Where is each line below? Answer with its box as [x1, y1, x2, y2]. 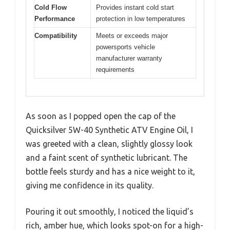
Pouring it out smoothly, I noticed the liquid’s [26, 207, 194, 217]
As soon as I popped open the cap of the [26, 111, 176, 121]
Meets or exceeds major [96, 31, 168, 40]
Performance [34, 14, 75, 23]
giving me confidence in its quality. [26, 181, 154, 190]
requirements [96, 65, 135, 73]
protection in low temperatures [96, 14, 185, 23]
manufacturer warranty [96, 54, 162, 62]
